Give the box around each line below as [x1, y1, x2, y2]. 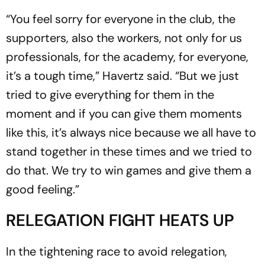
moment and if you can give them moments [6, 105, 242, 121]
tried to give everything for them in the [6, 86, 214, 102]
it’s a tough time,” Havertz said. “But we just [6, 67, 239, 83]
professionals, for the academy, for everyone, [6, 49, 248, 64]
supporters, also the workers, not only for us [6, 30, 242, 46]
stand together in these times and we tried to [6, 143, 252, 159]
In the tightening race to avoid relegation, [6, 243, 227, 259]
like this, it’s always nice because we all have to [6, 124, 256, 140]
